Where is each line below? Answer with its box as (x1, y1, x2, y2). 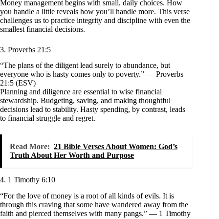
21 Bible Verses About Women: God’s (54, 142, 177, 151)
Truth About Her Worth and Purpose (10, 151, 134, 160)
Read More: (10, 142, 50, 151)
